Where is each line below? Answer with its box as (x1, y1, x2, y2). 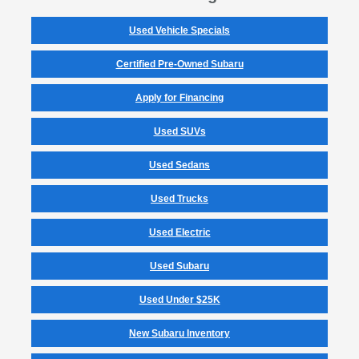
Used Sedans (149, 159, 210, 171)
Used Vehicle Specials (129, 25, 230, 37)
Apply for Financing (135, 92, 224, 104)
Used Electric (148, 227, 211, 239)
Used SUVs (153, 126, 206, 138)
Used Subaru (150, 260, 209, 272)
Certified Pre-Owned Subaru (115, 58, 244, 71)
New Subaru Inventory (129, 328, 230, 340)
